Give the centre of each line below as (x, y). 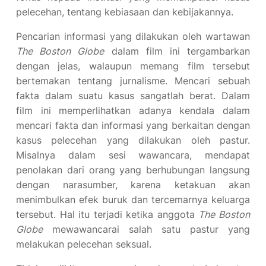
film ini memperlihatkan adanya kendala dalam (133, 110)
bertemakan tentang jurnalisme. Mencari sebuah (133, 81)
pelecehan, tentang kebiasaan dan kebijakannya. (125, 12)
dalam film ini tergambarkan (177, 51)
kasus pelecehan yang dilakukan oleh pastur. (133, 140)
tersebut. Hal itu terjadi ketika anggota (107, 214)
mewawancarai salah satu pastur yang (146, 229)
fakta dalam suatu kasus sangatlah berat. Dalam (133, 96)
